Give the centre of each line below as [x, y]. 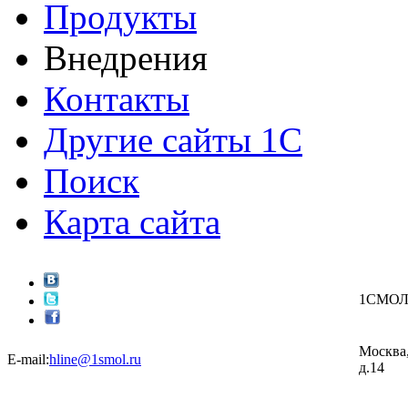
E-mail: [28, 359]
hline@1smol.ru [95, 359]
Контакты [117, 98]
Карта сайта [132, 221]
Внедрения [126, 57]
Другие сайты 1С [173, 139]
